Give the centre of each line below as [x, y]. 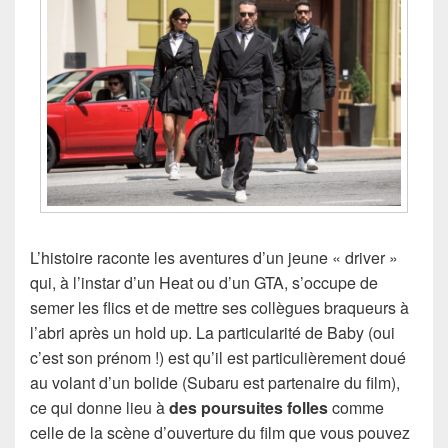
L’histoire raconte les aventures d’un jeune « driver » [214, 257]
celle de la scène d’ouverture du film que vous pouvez [220, 432]
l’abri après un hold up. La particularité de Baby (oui [212, 332]
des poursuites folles [248, 407]
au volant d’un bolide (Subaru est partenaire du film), [215, 382]
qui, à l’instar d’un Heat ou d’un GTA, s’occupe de [204, 282]
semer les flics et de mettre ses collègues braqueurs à [219, 307]
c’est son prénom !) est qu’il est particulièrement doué [218, 357]
